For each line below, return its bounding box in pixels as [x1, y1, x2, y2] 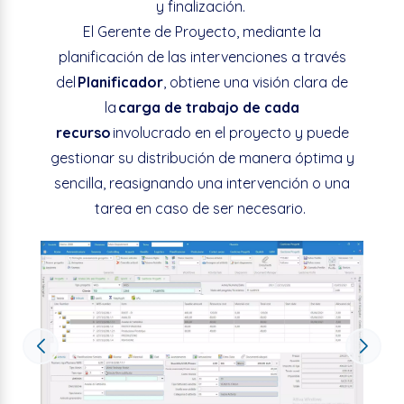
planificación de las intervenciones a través [58, 48, 346, 66]
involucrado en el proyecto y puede [110, 124, 349, 142]
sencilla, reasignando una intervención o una [54, 174, 350, 192]
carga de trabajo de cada [118, 98, 299, 116]
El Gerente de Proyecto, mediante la [83, 23, 321, 41]
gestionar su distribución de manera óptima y [50, 149, 354, 167]
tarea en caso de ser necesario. [95, 199, 306, 217]
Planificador [76, 73, 163, 91]
